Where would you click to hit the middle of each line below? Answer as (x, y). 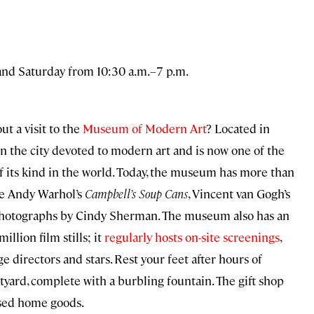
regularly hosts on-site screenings (192, 237)
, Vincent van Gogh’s (239, 194)
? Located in (238, 129)
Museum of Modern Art (144, 129)
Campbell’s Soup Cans (136, 194)
